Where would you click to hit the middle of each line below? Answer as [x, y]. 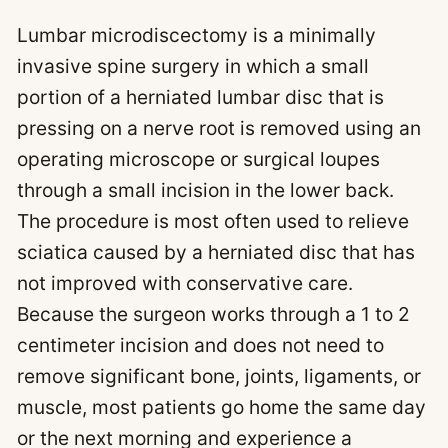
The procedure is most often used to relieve [213, 220]
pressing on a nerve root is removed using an [219, 127]
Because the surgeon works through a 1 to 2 [213, 313]
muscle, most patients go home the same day [221, 406]
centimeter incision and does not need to [200, 344]
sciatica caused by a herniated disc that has [216, 251]
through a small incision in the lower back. [205, 189]
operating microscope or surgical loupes [198, 158]
